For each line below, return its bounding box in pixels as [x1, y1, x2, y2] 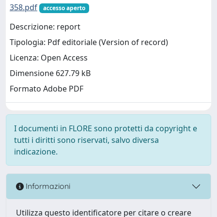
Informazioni [24, 181, 70, 191]
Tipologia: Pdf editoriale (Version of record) [10, 37, 168, 48]
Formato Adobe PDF [10, 83, 83, 94]
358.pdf [10, 1, 37, 13]
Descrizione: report [10, 21, 80, 32]
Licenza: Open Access [10, 52, 88, 63]
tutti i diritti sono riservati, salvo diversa [14, 134, 159, 145]
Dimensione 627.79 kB [10, 68, 91, 79]
